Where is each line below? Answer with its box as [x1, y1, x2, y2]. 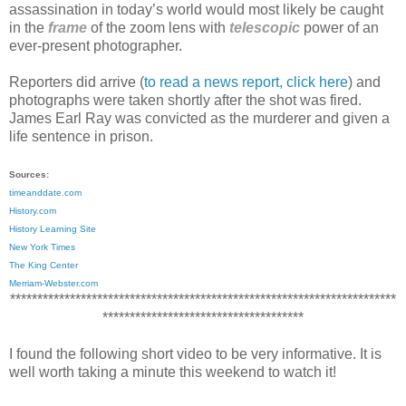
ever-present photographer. [9, 37, 186, 53]
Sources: [9, 169, 49, 179]
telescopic [229, 19, 300, 35]
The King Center [9, 259, 78, 270]
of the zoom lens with [87, 19, 226, 35]
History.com [9, 205, 56, 216]
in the [9, 19, 48, 35]
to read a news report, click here [144, 73, 348, 90]
